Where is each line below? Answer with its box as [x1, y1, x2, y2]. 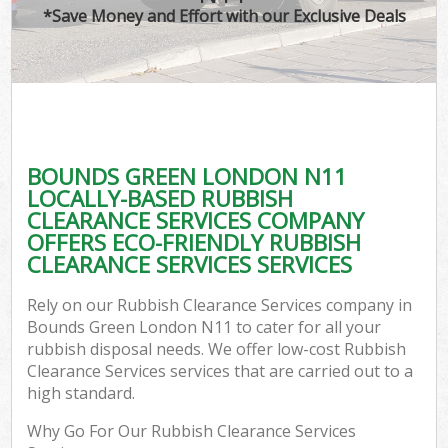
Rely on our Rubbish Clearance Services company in [27, 294, 413, 317]
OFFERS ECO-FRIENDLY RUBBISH [27, 226, 362, 258]
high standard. [27, 382, 136, 405]
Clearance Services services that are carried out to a [27, 360, 414, 383]
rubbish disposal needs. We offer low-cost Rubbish [27, 338, 407, 361]
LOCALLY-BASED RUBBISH [27, 182, 294, 214]
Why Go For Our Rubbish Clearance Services [27, 420, 357, 443]
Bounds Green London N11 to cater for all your [27, 316, 382, 339]
